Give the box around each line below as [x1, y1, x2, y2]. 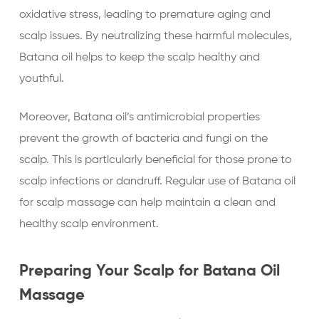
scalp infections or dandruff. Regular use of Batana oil [19, 176, 296, 187]
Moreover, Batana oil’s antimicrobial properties [19, 112, 260, 123]
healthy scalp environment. [19, 219, 159, 230]
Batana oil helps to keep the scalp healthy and [19, 52, 260, 63]
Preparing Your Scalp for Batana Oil [19, 263, 280, 279]
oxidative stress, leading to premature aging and [19, 9, 271, 21]
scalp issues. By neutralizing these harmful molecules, [19, 31, 292, 42]
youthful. [19, 73, 64, 85]
